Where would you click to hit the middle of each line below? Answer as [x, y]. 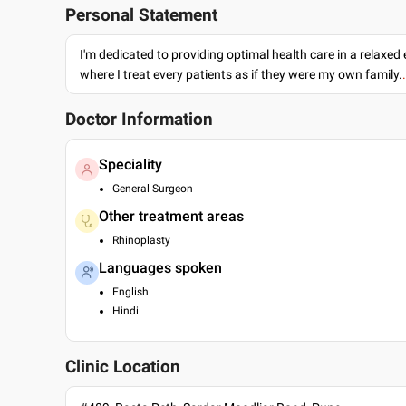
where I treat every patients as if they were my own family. [241, 74]
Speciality [130, 164]
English [130, 292]
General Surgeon [153, 188]
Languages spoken [160, 268]
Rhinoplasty [141, 240]
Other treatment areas [171, 216]
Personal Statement [141, 15]
